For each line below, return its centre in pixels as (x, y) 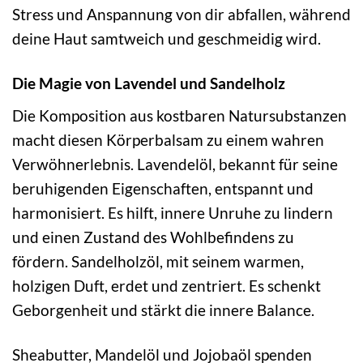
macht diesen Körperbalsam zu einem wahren (168, 139)
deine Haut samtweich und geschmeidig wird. (167, 39)
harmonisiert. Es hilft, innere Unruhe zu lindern (173, 212)
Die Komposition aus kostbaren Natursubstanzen (179, 115)
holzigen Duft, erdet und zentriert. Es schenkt (167, 285)
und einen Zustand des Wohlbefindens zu (153, 237)
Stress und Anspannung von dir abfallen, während (181, 15)
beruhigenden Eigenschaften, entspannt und (163, 188)
